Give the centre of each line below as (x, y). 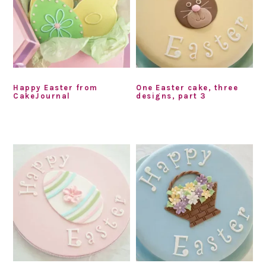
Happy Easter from (56, 88)
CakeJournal (42, 96)
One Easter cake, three (187, 88)
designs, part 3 (171, 96)
